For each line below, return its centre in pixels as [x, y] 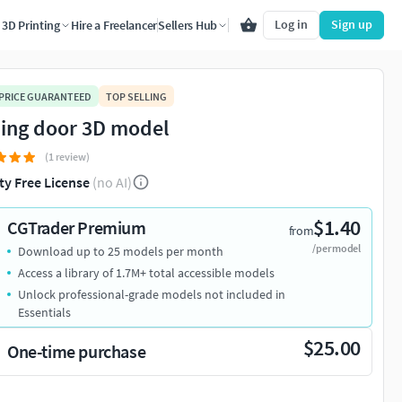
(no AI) [112, 183]
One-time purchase [77, 352]
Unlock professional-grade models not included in [152, 295]
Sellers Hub [188, 25]
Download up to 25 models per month [121, 252]
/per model [336, 249]
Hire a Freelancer [114, 25]
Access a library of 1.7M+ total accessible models [146, 273]
